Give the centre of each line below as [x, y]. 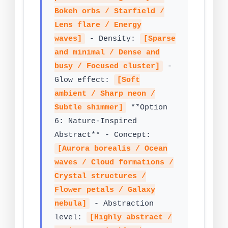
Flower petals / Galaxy [105, 190]
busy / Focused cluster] [107, 66]
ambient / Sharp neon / [105, 94]
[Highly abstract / [131, 218]
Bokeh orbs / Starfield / [109, 11]
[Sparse [159, 39]
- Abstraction [122, 204]
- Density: [113, 39]
